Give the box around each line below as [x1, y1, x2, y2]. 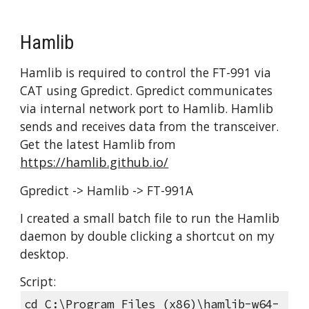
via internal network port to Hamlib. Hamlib [20, 100, 274, 117]
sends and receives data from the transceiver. [20, 118, 279, 134]
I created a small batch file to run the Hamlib [20, 210, 280, 226]
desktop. [20, 246, 69, 262]
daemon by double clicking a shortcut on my [20, 228, 275, 244]
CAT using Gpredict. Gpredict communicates [20, 82, 273, 99]
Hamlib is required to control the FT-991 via [20, 64, 272, 81]
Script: [20, 273, 57, 290]
